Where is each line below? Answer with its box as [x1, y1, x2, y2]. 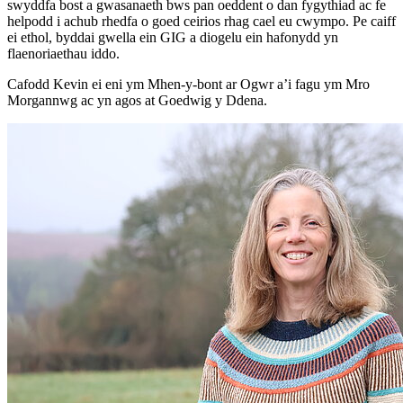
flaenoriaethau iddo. [7, 45, 120, 61]
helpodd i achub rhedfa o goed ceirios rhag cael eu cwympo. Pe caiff [7, 13, 396, 29]
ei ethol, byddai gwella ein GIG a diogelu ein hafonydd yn [7, 29, 338, 45]
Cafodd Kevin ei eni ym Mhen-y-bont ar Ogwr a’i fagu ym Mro [7, 76, 370, 92]
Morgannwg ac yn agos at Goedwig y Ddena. [7, 92, 267, 108]
